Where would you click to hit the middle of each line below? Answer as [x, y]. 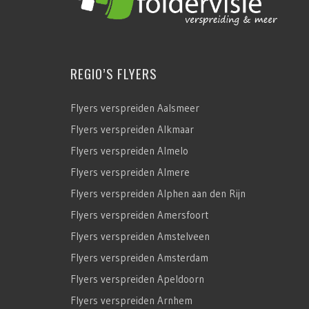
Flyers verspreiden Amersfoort [139, 215]
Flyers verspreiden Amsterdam [139, 257]
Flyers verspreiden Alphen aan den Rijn [158, 193]
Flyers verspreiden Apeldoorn [137, 279]
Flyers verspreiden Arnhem [131, 300]
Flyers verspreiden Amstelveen [140, 236]
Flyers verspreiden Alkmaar [132, 129]
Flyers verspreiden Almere [130, 172]
